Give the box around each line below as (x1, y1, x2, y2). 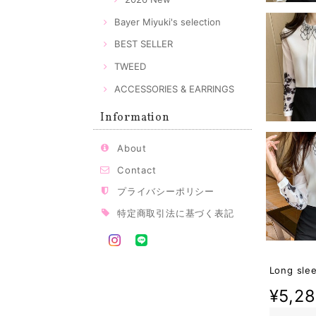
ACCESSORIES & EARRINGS (114, 83, 234, 95)
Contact (117, 164, 157, 176)
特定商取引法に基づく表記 (117, 207, 234, 219)
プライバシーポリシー (117, 186, 214, 197)
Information (100, 109, 170, 126)
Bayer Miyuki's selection (114, 16, 221, 28)
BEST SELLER (114, 38, 173, 50)
